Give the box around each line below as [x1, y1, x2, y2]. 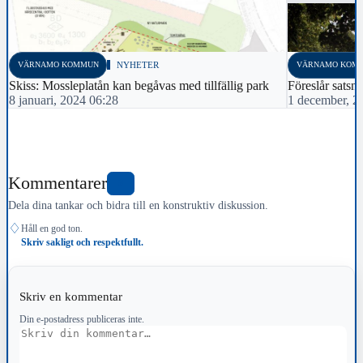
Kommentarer [8, 173, 107, 193]
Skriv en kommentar [19, 288, 126, 303]
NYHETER [117, 60, 160, 70]
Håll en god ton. [21, 222, 83, 234]
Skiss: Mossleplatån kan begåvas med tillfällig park [9, 79, 272, 93]
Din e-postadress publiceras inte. [19, 313, 144, 325]
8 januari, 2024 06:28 [9, 93, 118, 108]
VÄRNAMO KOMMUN [17, 60, 99, 70]
